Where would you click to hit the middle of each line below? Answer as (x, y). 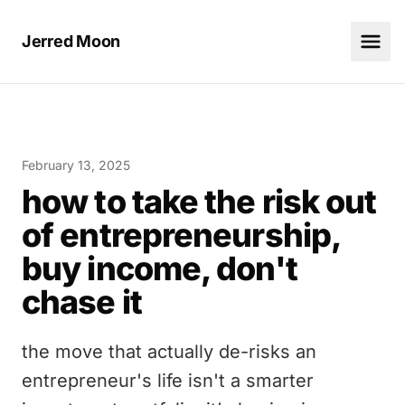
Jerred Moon (71, 41)
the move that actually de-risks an (169, 352)
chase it (82, 302)
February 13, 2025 (76, 165)
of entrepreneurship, (181, 235)
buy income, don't (160, 268)
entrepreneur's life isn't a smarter (168, 381)
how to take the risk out (199, 202)
